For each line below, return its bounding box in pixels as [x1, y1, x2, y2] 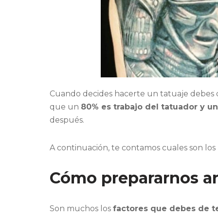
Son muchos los [50, 204, 113, 214]
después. [50, 115, 84, 125]
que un [50, 102, 81, 112]
